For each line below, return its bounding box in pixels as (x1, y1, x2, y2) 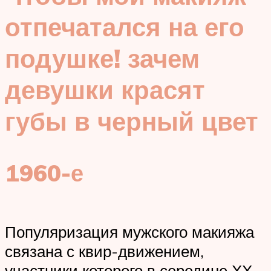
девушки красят (5, 74, 205, 106)
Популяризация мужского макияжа (5, 222, 254, 242)
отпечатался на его (5, 11, 244, 43)
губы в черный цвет (5, 105, 258, 137)
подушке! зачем (5, 42, 200, 74)
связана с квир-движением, (5, 241, 204, 261)
